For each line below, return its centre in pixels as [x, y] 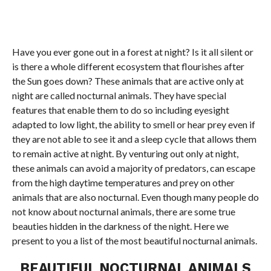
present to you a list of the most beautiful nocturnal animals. [134, 240]
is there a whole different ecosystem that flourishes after [128, 66]
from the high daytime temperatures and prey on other [123, 182]
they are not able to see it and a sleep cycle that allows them [134, 139]
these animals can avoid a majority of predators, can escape [133, 168]
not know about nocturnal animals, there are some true [123, 211]
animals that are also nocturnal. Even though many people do [135, 197]
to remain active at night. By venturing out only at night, [125, 153]
